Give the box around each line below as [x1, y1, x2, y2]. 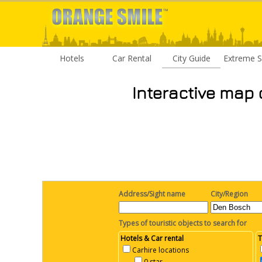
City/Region [211, 188, 248, 199]
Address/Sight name [119, 188, 185, 199]
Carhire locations [132, 244, 189, 255]
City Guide [172, 53, 211, 64]
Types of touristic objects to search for [117, 218, 247, 228]
